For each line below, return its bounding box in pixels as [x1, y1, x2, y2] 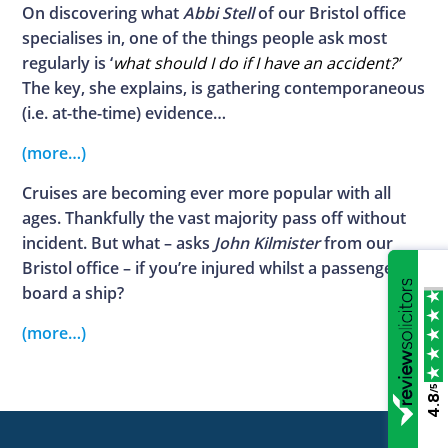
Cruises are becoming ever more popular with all [22, 182, 392, 205]
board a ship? [22, 282, 125, 305]
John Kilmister [214, 232, 321, 255]
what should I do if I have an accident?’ [113, 52, 401, 75]
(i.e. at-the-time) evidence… [22, 102, 227, 125]
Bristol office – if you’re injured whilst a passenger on [22, 257, 425, 280]
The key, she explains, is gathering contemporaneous [22, 77, 426, 100]
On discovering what [22, 2, 184, 25]
